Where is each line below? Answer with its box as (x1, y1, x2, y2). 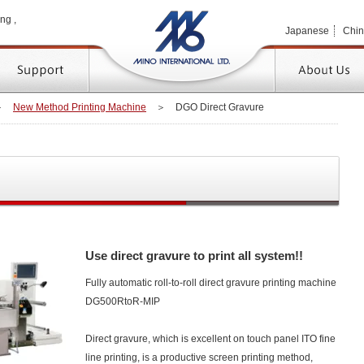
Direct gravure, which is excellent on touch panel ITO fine (85, 333, 336, 344)
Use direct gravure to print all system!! (85, 249, 303, 262)
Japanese (285, 25, 329, 37)
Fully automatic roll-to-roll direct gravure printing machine (85, 277, 336, 288)
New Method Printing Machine (13, 102, 146, 113)
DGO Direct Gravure (175, 102, 264, 113)
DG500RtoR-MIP (85, 296, 160, 307)
